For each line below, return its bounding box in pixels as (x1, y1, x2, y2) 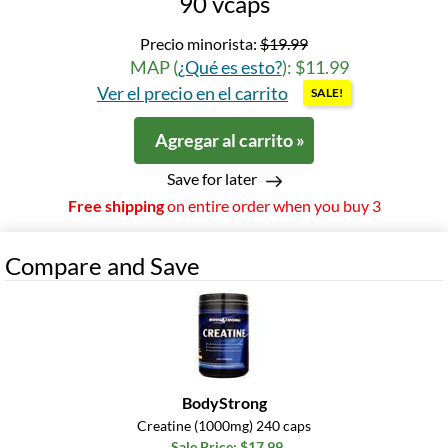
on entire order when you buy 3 (163, 196, 381, 216)
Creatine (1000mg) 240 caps (137, 417, 311, 435)
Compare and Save (5, 251, 200, 281)
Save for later (166, 169, 257, 189)
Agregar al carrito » (155, 129, 305, 152)
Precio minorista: (140, 34, 260, 54)
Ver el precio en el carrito (97, 82, 288, 105)
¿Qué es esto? (177, 56, 282, 79)
